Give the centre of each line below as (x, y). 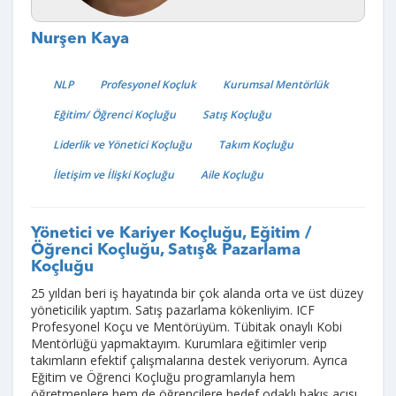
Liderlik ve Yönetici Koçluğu (122, 144)
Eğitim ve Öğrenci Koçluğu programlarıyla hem (163, 377)
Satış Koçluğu (237, 114)
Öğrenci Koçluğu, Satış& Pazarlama (166, 250)
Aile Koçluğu (232, 174)
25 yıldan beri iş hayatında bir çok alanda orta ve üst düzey (197, 293)
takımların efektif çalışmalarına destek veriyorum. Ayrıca (189, 360)
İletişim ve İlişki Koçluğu (114, 174)
